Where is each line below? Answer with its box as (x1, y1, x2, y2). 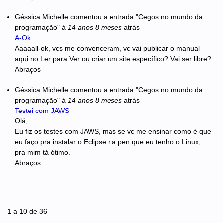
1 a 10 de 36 (7, 207, 47, 216)
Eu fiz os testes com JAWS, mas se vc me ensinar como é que (15, 127, 211, 135)
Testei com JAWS (15, 106, 69, 114)
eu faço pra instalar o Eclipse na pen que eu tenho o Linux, (15, 137, 201, 146)
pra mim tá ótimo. (15, 148, 70, 156)
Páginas (7, 197, 43, 208)
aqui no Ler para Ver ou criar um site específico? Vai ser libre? (15, 55, 211, 63)
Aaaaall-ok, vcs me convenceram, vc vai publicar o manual (15, 44, 200, 53)
